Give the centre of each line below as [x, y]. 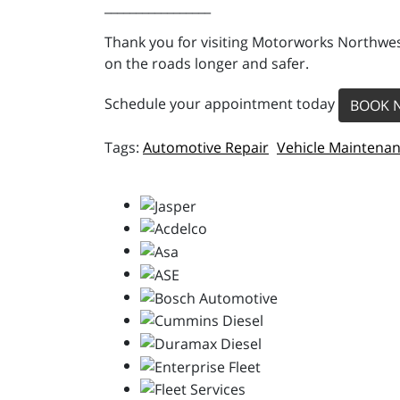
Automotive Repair [206, 147]
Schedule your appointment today [221, 104]
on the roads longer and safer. [207, 63]
